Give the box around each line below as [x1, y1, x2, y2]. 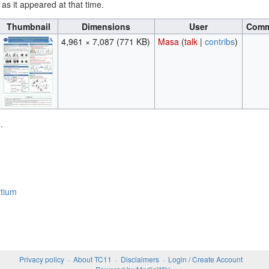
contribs [205, 35, 235, 48]
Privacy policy [19, 254, 64, 265]
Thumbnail [7, 20, 50, 33]
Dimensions [82, 20, 130, 33]
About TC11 [73, 254, 112, 265]
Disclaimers [121, 254, 159, 265]
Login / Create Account [168, 254, 243, 265]
